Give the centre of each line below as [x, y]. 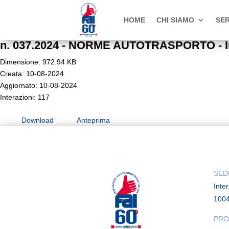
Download [38, 120]
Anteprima [93, 120]
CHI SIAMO [175, 20]
